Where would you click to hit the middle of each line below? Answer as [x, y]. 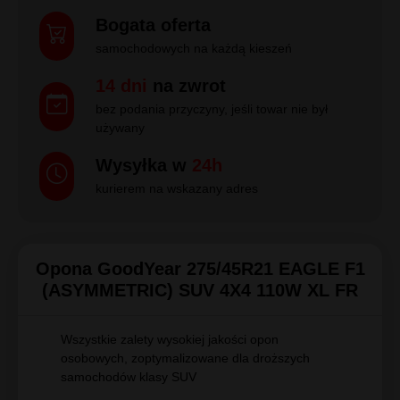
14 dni [121, 86]
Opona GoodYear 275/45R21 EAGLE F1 [200, 269]
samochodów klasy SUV [129, 377]
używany [120, 128]
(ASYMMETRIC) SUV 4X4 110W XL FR [200, 291]
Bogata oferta [153, 25]
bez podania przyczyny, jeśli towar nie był [212, 109]
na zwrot [187, 86]
